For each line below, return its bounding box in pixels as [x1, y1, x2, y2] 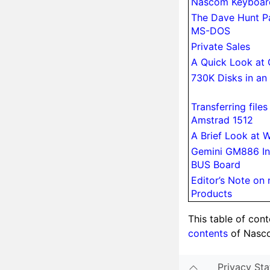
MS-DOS [191, 24, 230, 37]
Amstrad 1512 [191, 113, 253, 126]
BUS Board [191, 158, 240, 171]
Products [191, 187, 232, 199]
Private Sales [191, 40, 250, 52]
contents [188, 227, 228, 239]
